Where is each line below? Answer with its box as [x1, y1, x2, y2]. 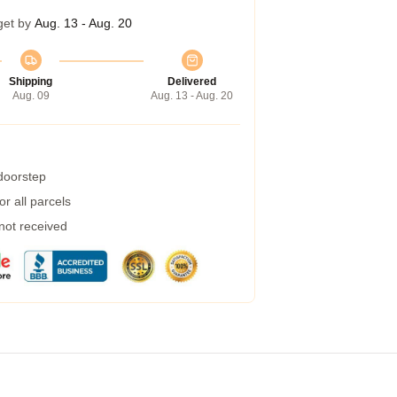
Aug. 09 [12, 90, 50, 102]
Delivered [167, 75, 216, 88]
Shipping [9, 75, 52, 88]
